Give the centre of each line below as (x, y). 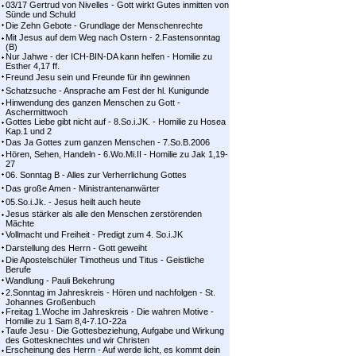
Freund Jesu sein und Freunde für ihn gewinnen (98, 77)
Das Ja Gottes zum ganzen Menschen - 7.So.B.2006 (108, 142)
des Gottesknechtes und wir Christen (77, 340)
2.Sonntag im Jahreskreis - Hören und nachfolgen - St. (110, 292)
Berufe (18, 269)
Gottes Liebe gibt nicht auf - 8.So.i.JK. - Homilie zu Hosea (116, 122)
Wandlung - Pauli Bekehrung (60, 281)
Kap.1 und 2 (29, 131)
